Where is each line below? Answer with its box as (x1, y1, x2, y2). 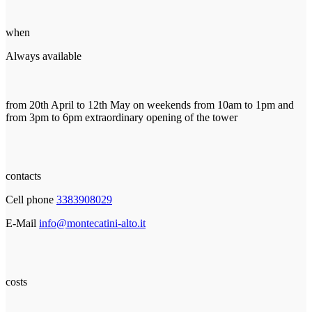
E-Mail (6, 217, 39, 229)
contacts (6, 169, 41, 182)
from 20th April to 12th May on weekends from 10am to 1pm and (6, 98, 294, 111)
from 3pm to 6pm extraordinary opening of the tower (6, 111, 237, 123)
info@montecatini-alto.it (39, 217, 146, 229)
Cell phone (6, 193, 56, 205)
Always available (6, 49, 81, 62)
